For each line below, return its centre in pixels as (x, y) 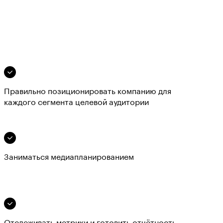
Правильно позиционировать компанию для (88, 92)
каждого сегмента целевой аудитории (76, 103)
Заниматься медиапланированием (69, 157)
